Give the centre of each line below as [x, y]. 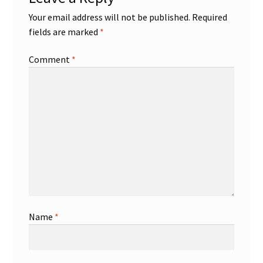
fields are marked [64, 31]
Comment [50, 60]
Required [209, 17]
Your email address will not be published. [109, 17]
